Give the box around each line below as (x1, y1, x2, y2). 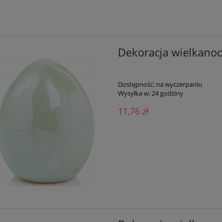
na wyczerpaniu (156, 80, 202, 89)
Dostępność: (117, 80, 155, 89)
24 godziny (151, 89, 183, 98)
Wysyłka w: (117, 89, 150, 98)
